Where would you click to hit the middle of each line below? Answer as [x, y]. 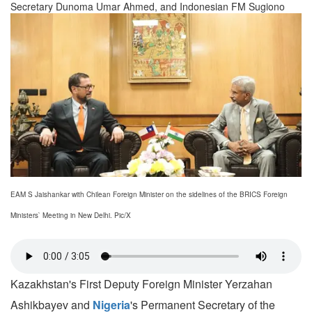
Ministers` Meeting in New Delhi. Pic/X [71, 216]
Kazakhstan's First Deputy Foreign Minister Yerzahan [141, 284]
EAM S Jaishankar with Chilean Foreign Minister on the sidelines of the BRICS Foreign [149, 195]
